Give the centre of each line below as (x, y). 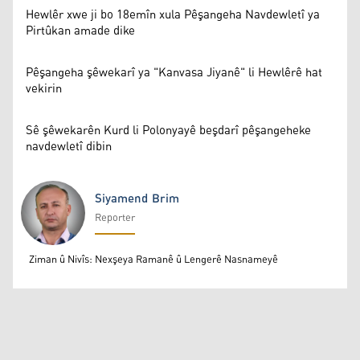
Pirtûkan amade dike (80, 31)
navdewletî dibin (69, 146)
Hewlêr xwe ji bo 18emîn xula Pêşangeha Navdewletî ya (173, 14)
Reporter (115, 218)
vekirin (44, 88)
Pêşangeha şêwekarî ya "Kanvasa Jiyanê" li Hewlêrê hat (174, 72)
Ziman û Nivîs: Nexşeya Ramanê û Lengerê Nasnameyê (153, 260)
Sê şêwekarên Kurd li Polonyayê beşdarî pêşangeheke (168, 130)
